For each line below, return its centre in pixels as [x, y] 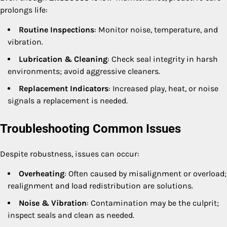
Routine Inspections [56, 30]
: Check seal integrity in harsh [163, 59]
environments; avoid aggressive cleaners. [84, 71]
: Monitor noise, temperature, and [156, 30]
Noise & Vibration [53, 203]
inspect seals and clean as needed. [71, 215]
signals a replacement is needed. [68, 101]
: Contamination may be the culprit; [153, 203]
